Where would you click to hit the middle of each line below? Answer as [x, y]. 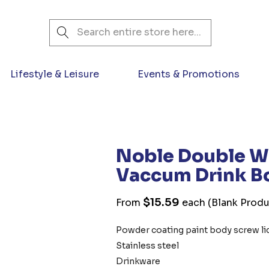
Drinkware [138, 261]
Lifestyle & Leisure [55, 74]
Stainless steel [148, 246]
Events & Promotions [189, 74]
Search [66, 26]
